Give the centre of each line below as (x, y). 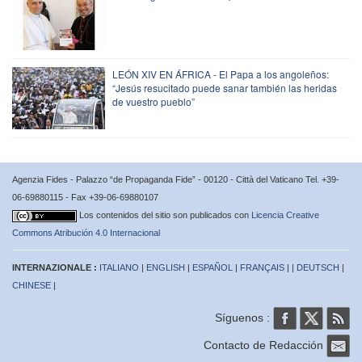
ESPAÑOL (213, 267)
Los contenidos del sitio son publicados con (165, 215)
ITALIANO (119, 267)
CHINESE (32, 285)
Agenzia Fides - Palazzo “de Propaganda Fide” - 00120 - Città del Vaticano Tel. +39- (176, 179)
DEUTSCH (318, 267)
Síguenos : (244, 317)
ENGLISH (166, 267)
